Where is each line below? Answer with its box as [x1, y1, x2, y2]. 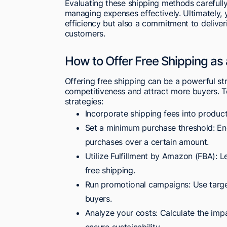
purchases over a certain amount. [85, 136, 209, 147]
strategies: [64, 96, 103, 106]
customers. [64, 28, 105, 39]
